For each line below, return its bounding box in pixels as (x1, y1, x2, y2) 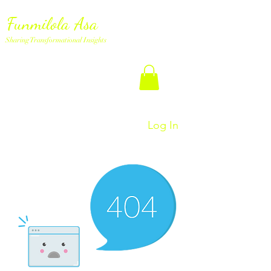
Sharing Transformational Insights (5, 36, 106, 44)
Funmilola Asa (7, 13, 103, 34)
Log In (148, 119, 179, 132)
